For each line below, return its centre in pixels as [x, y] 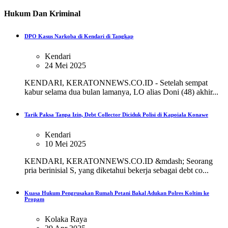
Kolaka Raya [66, 219]
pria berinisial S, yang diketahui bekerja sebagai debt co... [117, 170]
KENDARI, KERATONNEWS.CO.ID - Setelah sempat [116, 82]
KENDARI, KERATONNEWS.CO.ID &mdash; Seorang [119, 161]
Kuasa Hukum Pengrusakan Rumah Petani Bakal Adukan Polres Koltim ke [117, 193]
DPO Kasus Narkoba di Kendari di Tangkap [79, 36]
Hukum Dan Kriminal [42, 13]
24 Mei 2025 [65, 65]
